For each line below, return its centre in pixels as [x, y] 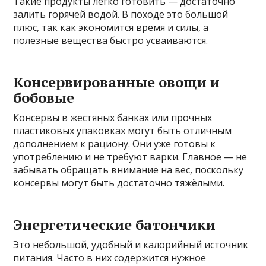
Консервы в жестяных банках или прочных [113, 118]
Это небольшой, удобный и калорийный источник [131, 245]
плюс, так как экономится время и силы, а [111, 28]
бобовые [44, 98]
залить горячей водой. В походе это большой [121, 15]
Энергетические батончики [115, 225]
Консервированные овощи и [117, 82]
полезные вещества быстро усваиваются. [111, 41]
